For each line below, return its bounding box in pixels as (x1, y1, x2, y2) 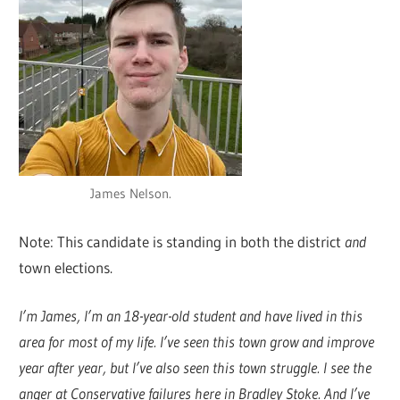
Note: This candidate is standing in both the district (19, 231, 346, 251)
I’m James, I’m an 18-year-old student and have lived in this (19, 306, 363, 326)
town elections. (19, 257, 113, 277)
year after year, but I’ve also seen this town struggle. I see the (19, 358, 372, 378)
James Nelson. (89, 185, 171, 203)
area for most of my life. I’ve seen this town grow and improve (19, 332, 375, 352)
